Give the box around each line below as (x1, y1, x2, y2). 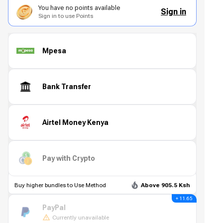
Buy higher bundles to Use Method (14, 182, 106, 189)
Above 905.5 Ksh (141, 182, 190, 189)
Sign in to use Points (38, 12, 93, 19)
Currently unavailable (52, 214, 109, 221)
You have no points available (38, 4, 120, 11)
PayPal (42, 203, 66, 212)
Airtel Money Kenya (42, 118, 109, 126)
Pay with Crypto (42, 154, 95, 162)
